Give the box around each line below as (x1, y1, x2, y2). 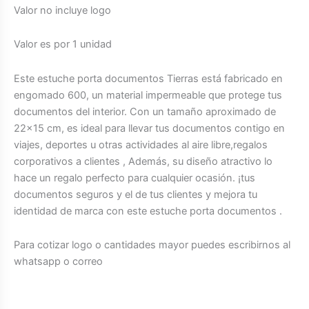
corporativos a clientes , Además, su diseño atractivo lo (14, 154, 272, 168)
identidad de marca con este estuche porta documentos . (14, 204, 282, 217)
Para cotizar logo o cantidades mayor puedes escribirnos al (14, 239, 290, 252)
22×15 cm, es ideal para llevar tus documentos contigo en (14, 121, 285, 134)
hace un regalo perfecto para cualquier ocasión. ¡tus (14, 171, 255, 184)
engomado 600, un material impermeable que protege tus (14, 88, 282, 101)
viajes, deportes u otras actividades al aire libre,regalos (14, 138, 268, 151)
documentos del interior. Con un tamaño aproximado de (14, 105, 276, 118)
